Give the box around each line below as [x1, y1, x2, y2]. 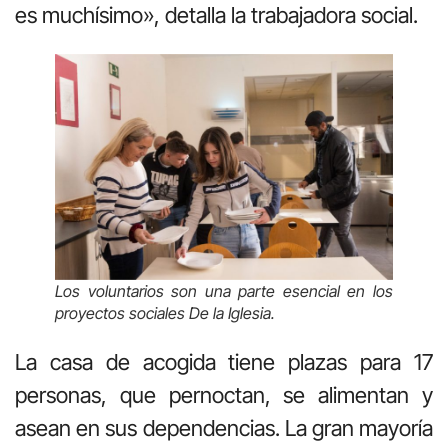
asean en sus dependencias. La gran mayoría [15, 415, 433, 442]
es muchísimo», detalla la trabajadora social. [15, 2, 418, 29]
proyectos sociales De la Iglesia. [55, 303, 275, 324]
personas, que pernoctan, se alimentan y [15, 382, 433, 409]
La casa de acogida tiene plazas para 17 [15, 349, 433, 376]
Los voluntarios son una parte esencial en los [55, 281, 393, 302]
